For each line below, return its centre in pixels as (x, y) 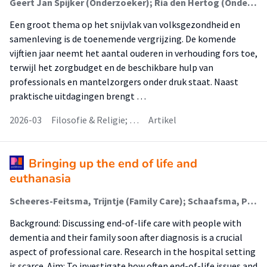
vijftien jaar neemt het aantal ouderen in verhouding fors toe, (133, 53)
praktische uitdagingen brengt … (78, 96)
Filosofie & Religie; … (95, 120)
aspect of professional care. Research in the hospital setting (133, 252)
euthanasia (40, 178)
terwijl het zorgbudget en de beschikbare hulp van (111, 67)
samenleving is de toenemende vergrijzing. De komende (123, 39)
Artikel (162, 120)
